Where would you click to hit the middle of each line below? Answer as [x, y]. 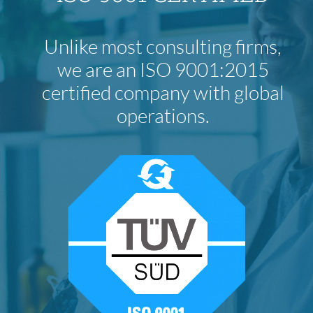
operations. [163, 116]
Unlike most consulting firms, [163, 46]
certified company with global [163, 93]
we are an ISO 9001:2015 [163, 70]
